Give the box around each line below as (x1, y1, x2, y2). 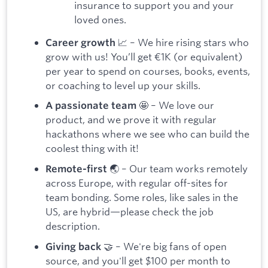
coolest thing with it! (45, 142, 139, 155)
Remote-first (45, 163, 107, 175)
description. (45, 220, 100, 233)
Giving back (45, 240, 101, 252)
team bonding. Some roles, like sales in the (45, 191, 238, 204)
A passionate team (45, 99, 136, 112)
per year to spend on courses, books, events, (45, 64, 250, 77)
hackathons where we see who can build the (45, 127, 249, 141)
